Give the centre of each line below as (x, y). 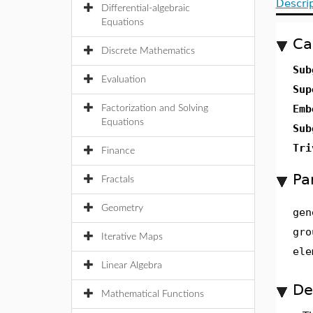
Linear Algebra (132, 265)
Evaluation (124, 80)
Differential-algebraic (146, 8)
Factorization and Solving (155, 108)
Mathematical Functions (153, 294)
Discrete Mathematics (148, 51)
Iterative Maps (132, 237)
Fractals (118, 180)
